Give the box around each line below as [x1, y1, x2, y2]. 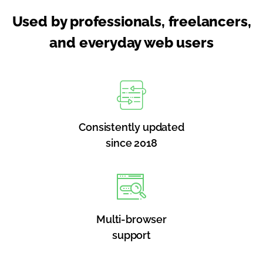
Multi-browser [96, 213, 167, 225]
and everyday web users [49, 34, 214, 51]
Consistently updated [79, 121, 184, 133]
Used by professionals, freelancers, [12, 13, 251, 30]
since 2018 [106, 137, 157, 149]
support [112, 229, 151, 241]
